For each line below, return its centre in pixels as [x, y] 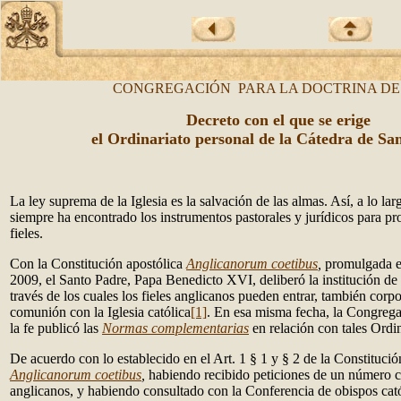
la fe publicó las [56, 328]
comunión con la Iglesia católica [100, 312]
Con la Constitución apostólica [98, 264]
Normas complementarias [175, 328]
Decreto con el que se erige [278, 120]
